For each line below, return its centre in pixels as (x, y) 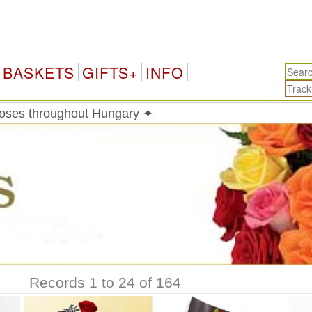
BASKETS (38, 72)
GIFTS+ (110, 72)
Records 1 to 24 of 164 (105, 283)
